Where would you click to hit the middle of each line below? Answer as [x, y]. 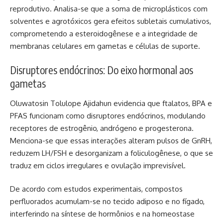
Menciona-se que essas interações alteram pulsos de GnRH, [111, 140]
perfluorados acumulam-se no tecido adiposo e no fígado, [107, 202]
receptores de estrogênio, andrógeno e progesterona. [102, 128]
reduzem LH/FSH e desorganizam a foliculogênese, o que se [111, 153]
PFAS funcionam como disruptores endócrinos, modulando [108, 115]
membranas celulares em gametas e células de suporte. [105, 46]
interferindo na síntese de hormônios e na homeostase [102, 214]
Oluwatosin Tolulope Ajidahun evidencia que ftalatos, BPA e [111, 103]
